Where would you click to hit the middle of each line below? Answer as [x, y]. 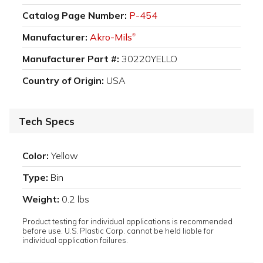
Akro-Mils [111, 37]
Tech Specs [47, 121]
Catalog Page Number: [75, 16]
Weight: [41, 199]
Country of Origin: [63, 81]
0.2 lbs [75, 199]
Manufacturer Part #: [71, 59]
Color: [36, 155]
